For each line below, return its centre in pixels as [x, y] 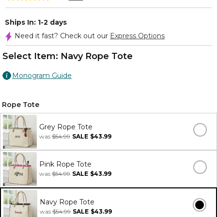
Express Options [137, 36]
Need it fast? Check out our [62, 36]
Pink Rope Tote [65, 164]
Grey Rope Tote [66, 127]
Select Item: [31, 56]
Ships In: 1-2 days [36, 22]
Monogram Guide [42, 76]
